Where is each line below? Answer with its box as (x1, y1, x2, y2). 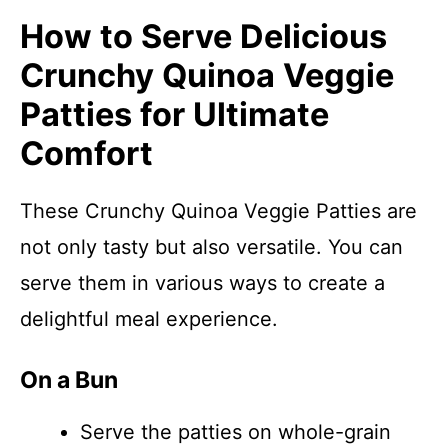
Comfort (20, 134, 153, 173)
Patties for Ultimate (20, 95, 329, 134)
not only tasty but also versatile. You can (20, 235, 403, 259)
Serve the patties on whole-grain (80, 420, 391, 444)
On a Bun (20, 366, 118, 394)
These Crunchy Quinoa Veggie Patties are (20, 199, 417, 223)
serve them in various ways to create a (20, 271, 385, 295)
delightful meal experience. (20, 307, 278, 331)
